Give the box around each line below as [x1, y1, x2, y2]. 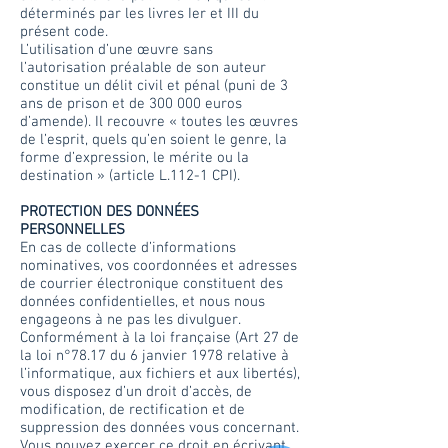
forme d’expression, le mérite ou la [20, 149, 249, 167]
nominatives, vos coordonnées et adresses [20, 257, 297, 275]
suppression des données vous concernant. [20, 419, 299, 437]
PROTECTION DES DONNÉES [20, 203, 199, 221]
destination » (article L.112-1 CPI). [20, 167, 240, 185]
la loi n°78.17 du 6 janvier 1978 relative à [20, 347, 289, 365]
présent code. [20, 23, 108, 41]
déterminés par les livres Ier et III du [20, 5, 259, 23]
